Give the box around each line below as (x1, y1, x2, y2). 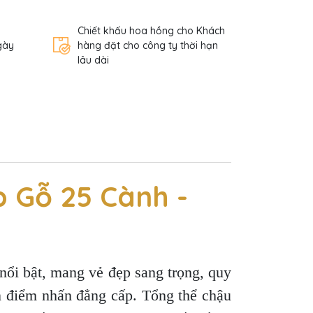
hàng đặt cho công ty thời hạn (78, 39, 218, 52)
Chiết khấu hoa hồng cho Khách (78, 24, 225, 37)
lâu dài (78, 54, 109, 66)
